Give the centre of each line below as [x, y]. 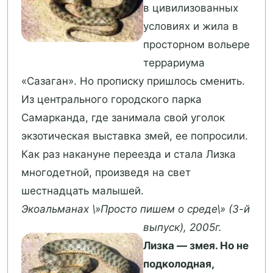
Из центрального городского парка [112, 100]
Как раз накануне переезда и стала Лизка [129, 154]
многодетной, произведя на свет [106, 173]
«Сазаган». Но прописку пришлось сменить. [133, 81]
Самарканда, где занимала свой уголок [123, 118]
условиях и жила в [191, 27]
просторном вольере [197, 45]
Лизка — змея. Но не [196, 246]
